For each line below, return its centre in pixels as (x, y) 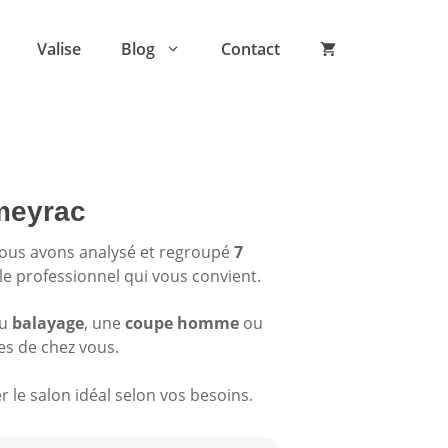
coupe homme (182, 323)
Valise (59, 49)
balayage (48, 323)
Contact (250, 49)
